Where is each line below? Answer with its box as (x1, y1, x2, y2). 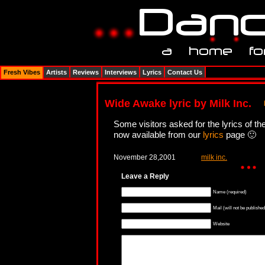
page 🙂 (224, 130, 256, 140)
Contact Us (167, 69, 202, 76)
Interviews (105, 69, 137, 76)
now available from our (114, 130, 203, 140)
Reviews (73, 69, 99, 76)
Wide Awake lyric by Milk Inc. (105, 98, 251, 109)
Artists (46, 69, 67, 76)
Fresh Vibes (4, 69, 40, 76)
